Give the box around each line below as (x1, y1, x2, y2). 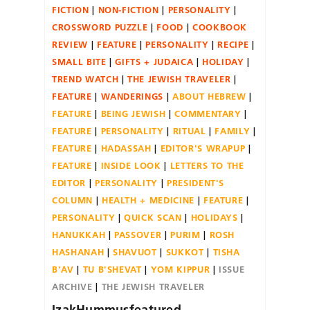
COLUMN (52, 194, 93, 206)
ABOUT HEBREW (172, 90, 246, 102)
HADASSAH (100, 142, 152, 154)
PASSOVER (114, 228, 162, 240)
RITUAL (172, 125, 206, 136)
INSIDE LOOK (100, 159, 161, 171)
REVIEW (52, 38, 88, 50)
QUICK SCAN (124, 211, 182, 223)
